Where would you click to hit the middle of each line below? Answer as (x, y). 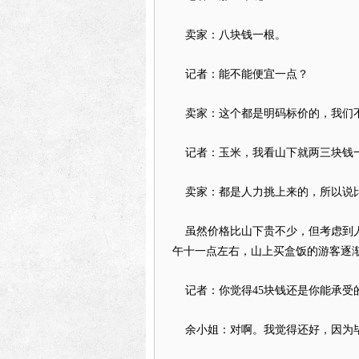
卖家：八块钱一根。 (229, 35)
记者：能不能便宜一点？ (240, 74)
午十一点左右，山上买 (228, 251)
